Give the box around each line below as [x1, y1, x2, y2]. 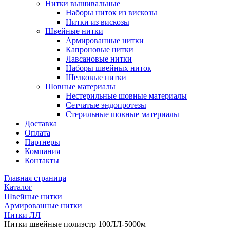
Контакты [25, 156, 59, 165]
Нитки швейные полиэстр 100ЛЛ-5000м [4, 220, 146, 228]
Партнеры [25, 138, 60, 146]
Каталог [4, 183, 32, 191]
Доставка [25, 119, 57, 128]
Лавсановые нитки [66, 54, 132, 63]
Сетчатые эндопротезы [66, 101, 146, 109]
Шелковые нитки [66, 73, 126, 82]
